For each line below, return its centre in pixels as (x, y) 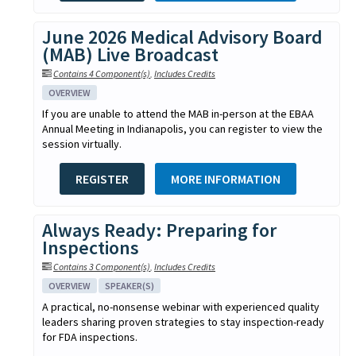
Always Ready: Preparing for (159, 230)
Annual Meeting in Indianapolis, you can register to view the (182, 128)
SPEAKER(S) (130, 285)
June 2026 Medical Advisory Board (182, 37)
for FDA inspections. (90, 337)
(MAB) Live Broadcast (130, 54)
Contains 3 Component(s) (102, 266)
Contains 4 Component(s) (102, 73)
